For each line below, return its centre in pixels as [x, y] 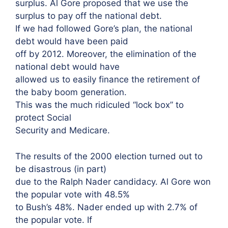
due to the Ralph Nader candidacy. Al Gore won [113, 181]
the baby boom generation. [71, 92]
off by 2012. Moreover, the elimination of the [106, 54]
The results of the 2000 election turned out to [109, 156]
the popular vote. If [54, 220]
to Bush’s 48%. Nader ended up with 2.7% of [106, 207]
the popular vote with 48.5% [73, 194]
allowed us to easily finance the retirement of [108, 79]
